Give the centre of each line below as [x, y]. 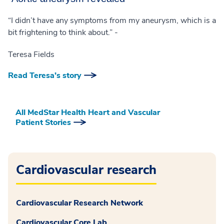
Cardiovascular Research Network [80, 203]
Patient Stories [43, 123]
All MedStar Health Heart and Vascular [88, 113]
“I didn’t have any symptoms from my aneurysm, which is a [112, 21]
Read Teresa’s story [45, 76]
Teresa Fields [31, 55]
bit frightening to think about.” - [63, 33]
